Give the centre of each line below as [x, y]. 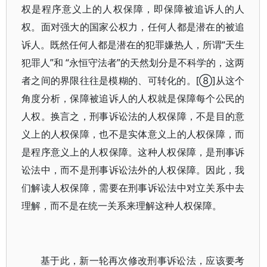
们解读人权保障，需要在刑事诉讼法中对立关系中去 [133, 188]
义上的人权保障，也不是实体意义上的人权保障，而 [133, 134]
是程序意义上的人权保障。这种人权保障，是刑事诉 [133, 152]
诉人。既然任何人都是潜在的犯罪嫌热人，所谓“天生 [133, 45]
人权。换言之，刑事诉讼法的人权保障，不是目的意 [133, 116]
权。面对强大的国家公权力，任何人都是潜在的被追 [133, 27]
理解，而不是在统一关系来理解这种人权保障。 [122, 206]
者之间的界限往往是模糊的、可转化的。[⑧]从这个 [133, 80]
